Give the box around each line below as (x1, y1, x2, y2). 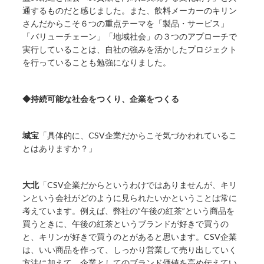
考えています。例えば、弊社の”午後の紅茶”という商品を (22, 205, 235, 216)
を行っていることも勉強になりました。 (22, 57, 171, 67)
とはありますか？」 (22, 143, 97, 153)
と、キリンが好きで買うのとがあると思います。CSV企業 (22, 231, 237, 242)
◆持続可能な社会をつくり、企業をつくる (22, 93, 180, 104)
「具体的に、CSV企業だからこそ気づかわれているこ (39, 130, 237, 140)
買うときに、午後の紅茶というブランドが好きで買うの (22, 218, 229, 229)
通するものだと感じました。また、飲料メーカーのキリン (22, 5, 237, 15)
